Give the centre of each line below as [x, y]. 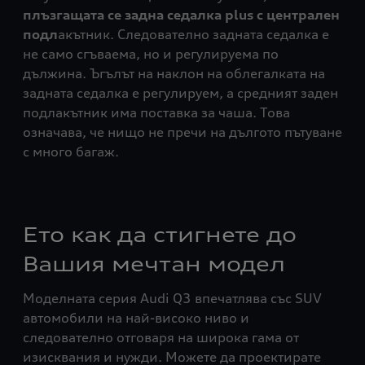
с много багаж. [71, 152]
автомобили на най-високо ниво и [136, 318]
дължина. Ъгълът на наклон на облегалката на [174, 74]
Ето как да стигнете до [160, 235]
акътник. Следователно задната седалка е [193, 35]
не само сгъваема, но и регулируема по [151, 54]
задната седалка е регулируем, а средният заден [180, 93]
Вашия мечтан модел [154, 264]
